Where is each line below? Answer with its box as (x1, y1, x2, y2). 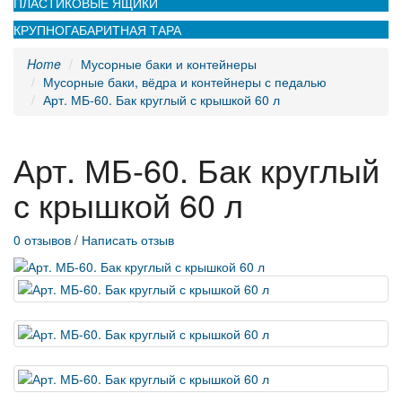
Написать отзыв (82, 230, 174, 249)
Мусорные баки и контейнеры (81, 54, 257, 73)
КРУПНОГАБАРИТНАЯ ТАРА (13, 20, 181, 39)
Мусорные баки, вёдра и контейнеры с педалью (43, 72, 327, 91)
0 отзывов (13, 230, 71, 249)
